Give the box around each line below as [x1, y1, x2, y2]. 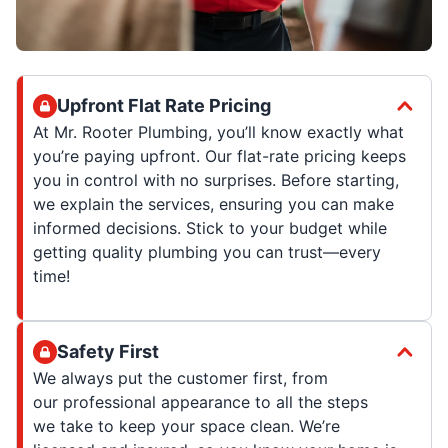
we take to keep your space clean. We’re [33, 415, 340, 436]
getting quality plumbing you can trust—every [33, 241, 381, 262]
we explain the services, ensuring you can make [33, 193, 394, 214]
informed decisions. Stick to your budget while [33, 217, 387, 238]
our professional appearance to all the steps [33, 391, 368, 412]
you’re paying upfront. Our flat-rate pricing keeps [33, 145, 406, 166]
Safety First [57, 340, 159, 362]
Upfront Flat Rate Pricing [57, 94, 271, 116]
